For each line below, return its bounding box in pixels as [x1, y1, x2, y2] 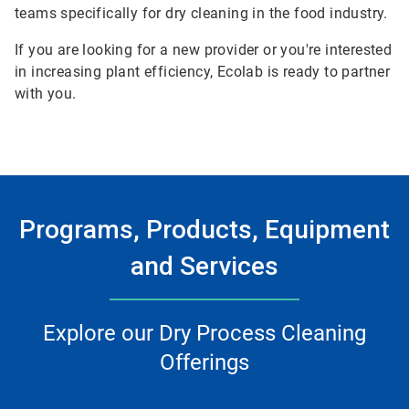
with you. [15, 85, 81, 102]
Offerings [160, 350, 249, 375]
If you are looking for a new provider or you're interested [15, 41, 393, 58]
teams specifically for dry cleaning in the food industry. [15, 5, 388, 22]
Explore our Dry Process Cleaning [43, 320, 366, 346]
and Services [131, 251, 278, 281]
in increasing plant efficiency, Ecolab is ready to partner [15, 63, 391, 80]
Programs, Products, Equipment [19, 215, 390, 245]
